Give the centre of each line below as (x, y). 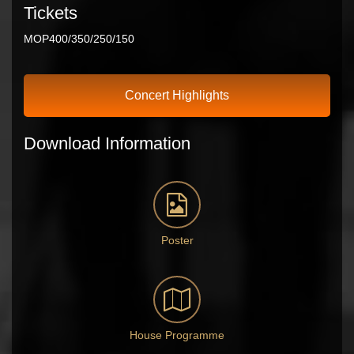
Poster (177, 240)
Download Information (107, 143)
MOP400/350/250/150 (79, 39)
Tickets (51, 13)
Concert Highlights (177, 95)
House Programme (177, 335)
